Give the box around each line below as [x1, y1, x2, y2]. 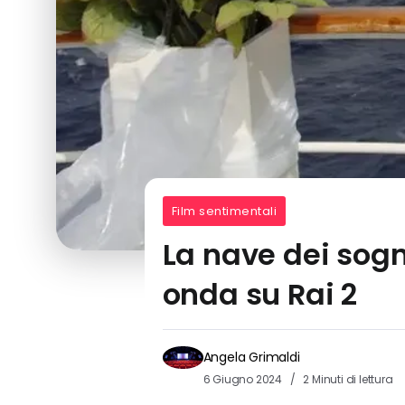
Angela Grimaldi [202, 347, 300, 366]
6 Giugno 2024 [202, 371, 285, 387]
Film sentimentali [171, 202, 278, 219]
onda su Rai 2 [162, 273, 357, 315]
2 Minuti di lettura [300, 371, 393, 387]
